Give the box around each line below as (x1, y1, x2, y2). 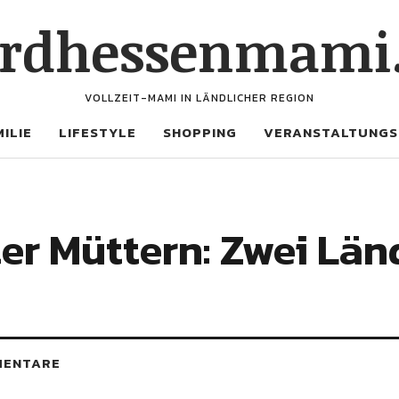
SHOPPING (163, 122, 237, 142)
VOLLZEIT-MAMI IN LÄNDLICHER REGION (85, 90, 314, 106)
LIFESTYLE (59, 122, 136, 142)
